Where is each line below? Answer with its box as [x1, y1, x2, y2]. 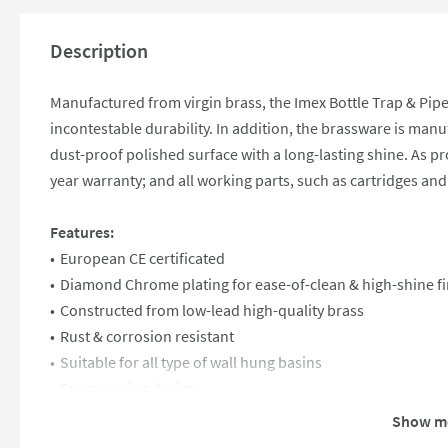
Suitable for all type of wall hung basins [60, 352, 322, 372]
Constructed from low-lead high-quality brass [60, 300, 364, 320]
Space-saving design [60, 378, 197, 398]
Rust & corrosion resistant [60, 326, 234, 346]
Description [50, 38, 148, 63]
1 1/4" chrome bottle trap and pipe [60, 404, 291, 424]
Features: [50, 222, 114, 242]
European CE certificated [60, 248, 225, 268]
